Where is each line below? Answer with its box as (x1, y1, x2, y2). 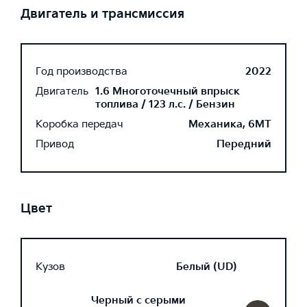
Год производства (36, 65, 127, 78)
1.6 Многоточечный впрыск (95, 85, 240, 98)
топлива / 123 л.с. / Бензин (95, 98, 235, 111)
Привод (36, 138, 74, 151)
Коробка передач (36, 118, 123, 131)
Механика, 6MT (188, 118, 271, 131)
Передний (217, 138, 271, 151)
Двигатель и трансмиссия (21, 7, 184, 21)
